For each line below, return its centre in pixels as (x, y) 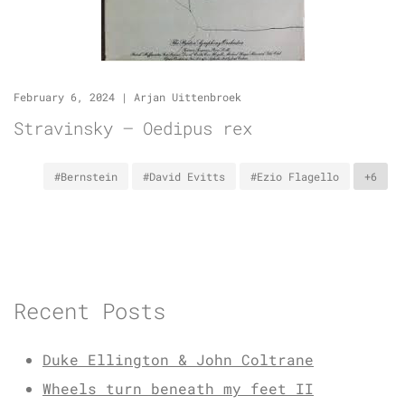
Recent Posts (89, 311)
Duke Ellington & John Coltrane (178, 359)
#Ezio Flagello (295, 176)
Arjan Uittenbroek (188, 97)
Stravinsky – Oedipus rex (133, 128)
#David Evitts (184, 176)
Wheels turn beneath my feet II (178, 388)
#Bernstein (86, 176)
